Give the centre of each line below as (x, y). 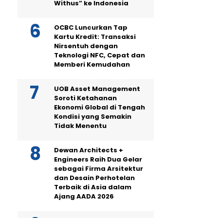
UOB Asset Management (97, 89)
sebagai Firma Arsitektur (99, 169)
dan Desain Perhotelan (94, 178)
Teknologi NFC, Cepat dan (100, 55)
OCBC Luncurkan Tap (91, 27)
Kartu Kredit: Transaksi (95, 37)
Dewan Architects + (89, 150)
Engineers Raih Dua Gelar (98, 159)
